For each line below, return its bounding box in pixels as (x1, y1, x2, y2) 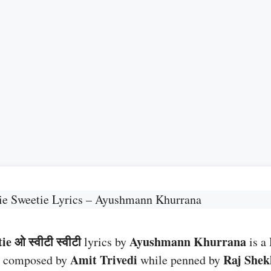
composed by (3, 252, 70, 268)
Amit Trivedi (70, 251, 137, 269)
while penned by (137, 252, 223, 268)
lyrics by (81, 233, 129, 250)
